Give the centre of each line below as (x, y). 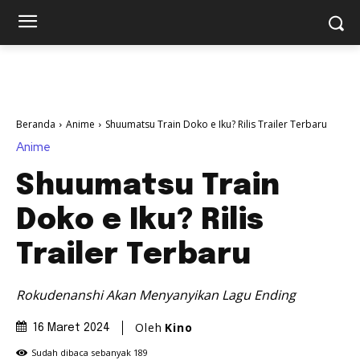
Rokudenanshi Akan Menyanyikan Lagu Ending (156, 295)
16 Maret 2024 (72, 328)
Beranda (36, 124)
